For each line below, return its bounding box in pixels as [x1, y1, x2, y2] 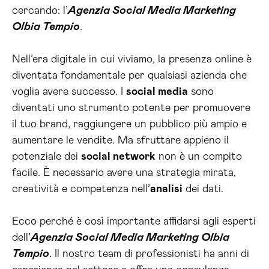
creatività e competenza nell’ [12, 184, 150, 195]
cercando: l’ [12, 5, 68, 16]
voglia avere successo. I [12, 86, 126, 97]
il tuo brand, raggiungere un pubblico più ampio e [12, 119, 247, 130]
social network [81, 151, 156, 162]
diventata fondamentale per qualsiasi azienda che [12, 70, 247, 81]
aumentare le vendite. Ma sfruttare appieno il [12, 135, 229, 146]
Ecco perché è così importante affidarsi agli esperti [12, 216, 256, 227]
